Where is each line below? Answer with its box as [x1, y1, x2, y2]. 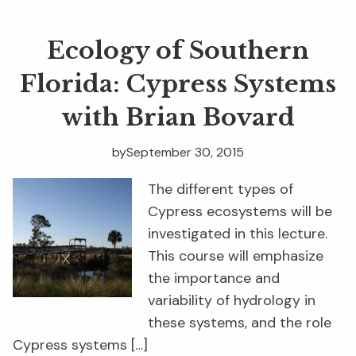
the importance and [148, 269, 280, 288]
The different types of [148, 180, 293, 199]
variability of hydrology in [148, 291, 315, 311]
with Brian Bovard [61, 103, 295, 133]
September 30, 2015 [126, 144, 244, 161]
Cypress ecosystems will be [148, 202, 332, 222]
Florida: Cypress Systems [20, 69, 336, 99]
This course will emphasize [148, 246, 323, 266]
